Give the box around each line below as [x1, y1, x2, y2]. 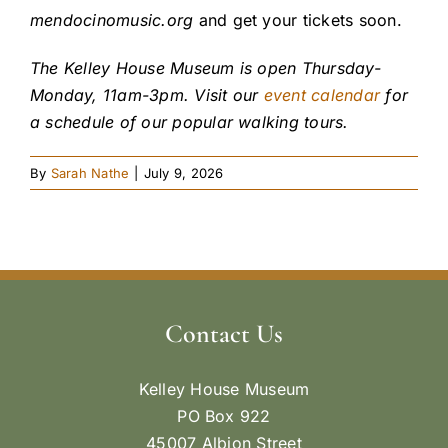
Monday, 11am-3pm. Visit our [30, 84, 264, 105]
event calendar [263, 84, 381, 105]
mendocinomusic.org [30, 10, 194, 31]
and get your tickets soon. [193, 10, 402, 31]
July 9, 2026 [143, 164, 224, 181]
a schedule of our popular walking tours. [30, 111, 349, 132]
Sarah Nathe [50, 164, 130, 181]
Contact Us [165, 317, 283, 349]
